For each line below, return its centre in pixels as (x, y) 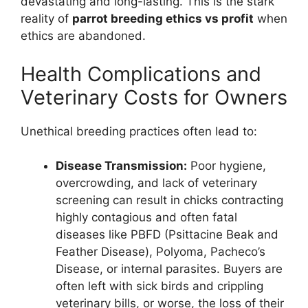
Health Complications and (141, 74)
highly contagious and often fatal (146, 218)
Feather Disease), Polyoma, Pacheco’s (161, 252)
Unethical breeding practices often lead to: (139, 131)
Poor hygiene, (227, 166)
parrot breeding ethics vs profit (163, 19)
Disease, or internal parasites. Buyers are (169, 269)
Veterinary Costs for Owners (154, 97)
